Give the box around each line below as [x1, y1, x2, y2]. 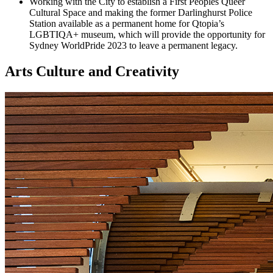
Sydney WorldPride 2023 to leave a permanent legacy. [29, 40, 238, 51]
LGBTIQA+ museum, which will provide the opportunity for [29, 29, 265, 40]
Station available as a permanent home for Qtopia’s [29, 18, 224, 29]
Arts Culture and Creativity [5, 63, 179, 79]
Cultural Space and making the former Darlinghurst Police [29, 7, 252, 18]
